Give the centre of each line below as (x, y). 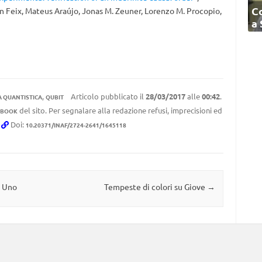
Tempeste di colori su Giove (155, 187)
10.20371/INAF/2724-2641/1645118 (76, 125)
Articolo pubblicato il (107, 96)
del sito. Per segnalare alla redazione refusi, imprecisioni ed (120, 110)
